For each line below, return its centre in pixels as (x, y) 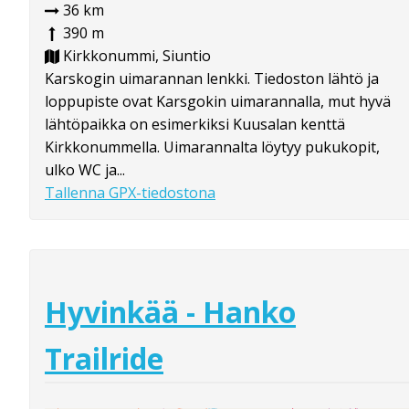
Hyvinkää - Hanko (170, 312)
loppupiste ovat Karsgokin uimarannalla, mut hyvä (218, 101)
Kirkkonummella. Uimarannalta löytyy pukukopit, (212, 147)
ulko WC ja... (85, 169)
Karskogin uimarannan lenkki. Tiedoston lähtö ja (212, 78)
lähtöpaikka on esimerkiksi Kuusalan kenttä (195, 124)
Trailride (104, 359)
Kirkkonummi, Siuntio (135, 55)
